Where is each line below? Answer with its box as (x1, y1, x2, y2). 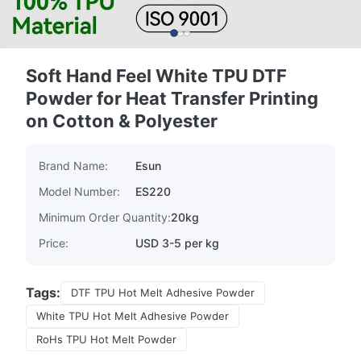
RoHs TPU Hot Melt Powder (36, 333, 176, 346)
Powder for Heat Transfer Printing (26, 88, 318, 109)
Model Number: (39, 185, 120, 198)
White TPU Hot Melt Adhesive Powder (36, 309, 229, 322)
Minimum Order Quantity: (39, 210, 171, 224)
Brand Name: (39, 159, 108, 172)
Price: (39, 236, 68, 250)
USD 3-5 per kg (135, 236, 219, 250)
